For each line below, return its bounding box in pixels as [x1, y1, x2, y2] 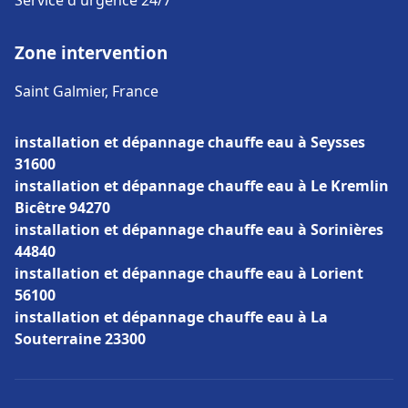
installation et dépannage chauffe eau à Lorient [15, 263, 363, 283]
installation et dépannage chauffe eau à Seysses [15, 132, 365, 152]
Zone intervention [15, 41, 168, 64]
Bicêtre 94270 [15, 198, 110, 218]
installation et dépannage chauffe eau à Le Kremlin [15, 176, 389, 196]
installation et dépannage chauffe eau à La [15, 307, 328, 327]
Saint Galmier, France [15, 81, 158, 101]
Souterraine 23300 [15, 329, 146, 349]
